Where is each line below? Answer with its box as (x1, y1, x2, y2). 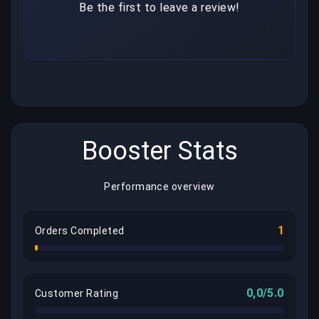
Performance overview (104, 181, 215, 193)
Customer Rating (35, 288, 119, 300)
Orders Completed (35, 225, 125, 237)
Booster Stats (81, 136, 238, 167)
